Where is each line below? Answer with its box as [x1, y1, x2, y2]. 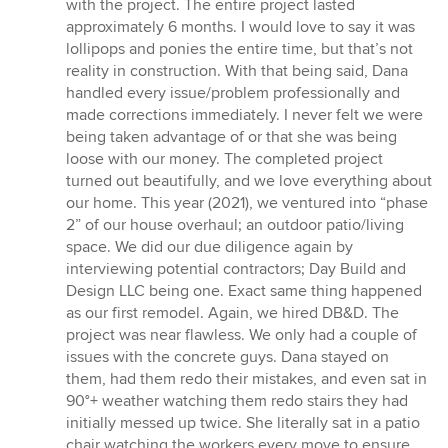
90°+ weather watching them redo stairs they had [66, 391, 408, 412]
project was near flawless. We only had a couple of [66, 325, 417, 346]
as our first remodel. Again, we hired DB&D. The [66, 303, 399, 324]
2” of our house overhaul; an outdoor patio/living [66, 215, 404, 236]
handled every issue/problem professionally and [66, 83, 400, 104]
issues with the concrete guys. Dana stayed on [66, 347, 389, 368]
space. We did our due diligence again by [66, 237, 353, 258]
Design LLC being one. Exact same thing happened [66, 281, 422, 302]
